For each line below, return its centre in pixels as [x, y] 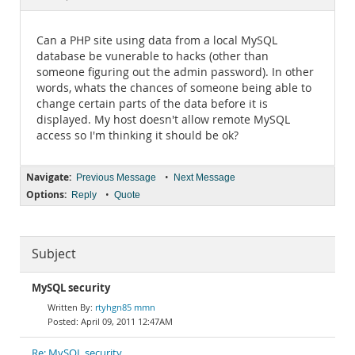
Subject [54, 254]
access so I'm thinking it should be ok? [137, 136]
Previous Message [116, 177]
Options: [46, 195]
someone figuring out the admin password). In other [175, 72]
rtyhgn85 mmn [125, 307]
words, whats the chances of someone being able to [174, 88]
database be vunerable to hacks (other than [153, 56]
